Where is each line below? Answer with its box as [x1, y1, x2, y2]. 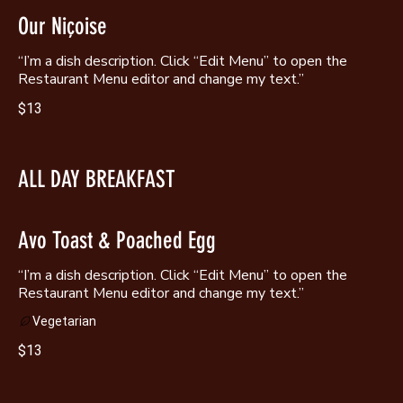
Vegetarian [32, 313, 96, 328]
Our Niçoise [18, 12, 107, 40]
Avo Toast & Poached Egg [18, 226, 216, 255]
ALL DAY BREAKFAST [18, 165, 175, 193]
